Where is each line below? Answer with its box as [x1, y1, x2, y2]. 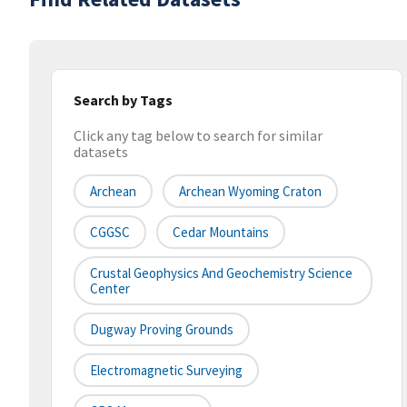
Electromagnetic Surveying [90, 362, 243, 380]
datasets [74, 143, 128, 162]
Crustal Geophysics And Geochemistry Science [90, 264, 352, 283]
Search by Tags [74, 91, 173, 109]
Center [90, 280, 130, 298]
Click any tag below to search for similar [74, 126, 323, 145]
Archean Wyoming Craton [179, 183, 322, 201]
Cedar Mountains [173, 223, 269, 242]
